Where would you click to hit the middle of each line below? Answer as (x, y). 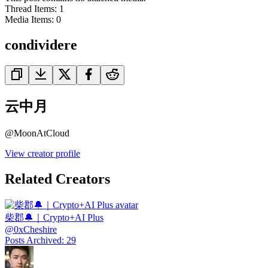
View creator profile (42, 154)
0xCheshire (35, 229)
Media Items (28, 20)
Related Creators (57, 179)
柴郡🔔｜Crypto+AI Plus (54, 217)
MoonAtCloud (42, 133)
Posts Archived (33, 240)
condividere (41, 45)
